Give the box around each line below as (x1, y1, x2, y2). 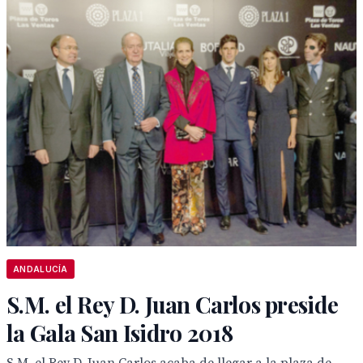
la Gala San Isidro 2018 (6, 318, 233, 348)
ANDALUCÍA (13, 264, 68, 274)
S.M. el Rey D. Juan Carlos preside (6, 289, 339, 319)
